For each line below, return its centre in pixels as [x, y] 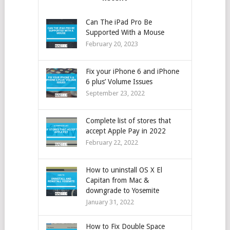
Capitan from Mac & [117, 180]
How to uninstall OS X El [124, 170]
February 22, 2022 [112, 142]
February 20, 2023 [112, 44]
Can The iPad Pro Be [119, 22]
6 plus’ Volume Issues [119, 82]
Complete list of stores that [128, 121]
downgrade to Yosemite [122, 190]
